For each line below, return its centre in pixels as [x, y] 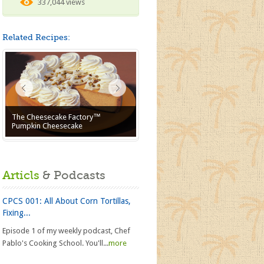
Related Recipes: [36, 37]
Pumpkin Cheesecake [47, 126]
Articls [21, 175]
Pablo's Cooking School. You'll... [55, 243]
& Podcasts [72, 175]
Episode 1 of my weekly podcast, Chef [66, 231]
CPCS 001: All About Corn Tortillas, [67, 201]
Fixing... [16, 213]
